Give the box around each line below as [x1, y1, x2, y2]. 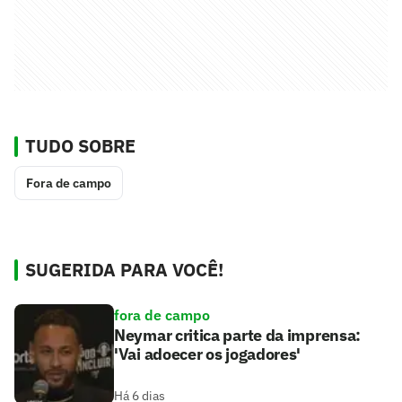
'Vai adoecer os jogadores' [114, 344, 301, 365]
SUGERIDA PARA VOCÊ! [25, 258, 223, 283]
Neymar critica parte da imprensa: [114, 325, 362, 346]
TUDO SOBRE [25, 134, 135, 159]
